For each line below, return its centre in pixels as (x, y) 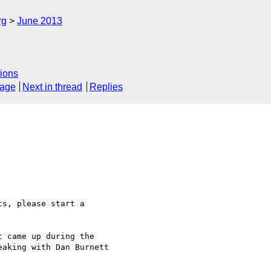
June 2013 (40, 21)
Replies (106, 87)
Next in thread (53, 87)
